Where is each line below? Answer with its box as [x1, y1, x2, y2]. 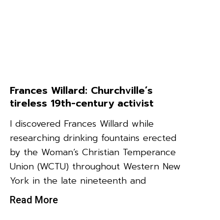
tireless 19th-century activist [10, 95, 154, 110]
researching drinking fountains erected [10, 131, 176, 145]
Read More [10, 193, 58, 206]
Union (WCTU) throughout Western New [10, 159, 181, 173]
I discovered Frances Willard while [10, 116, 154, 131]
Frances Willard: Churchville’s [10, 82, 153, 98]
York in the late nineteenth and [10, 173, 146, 188]
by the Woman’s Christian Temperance [10, 145, 176, 159]
